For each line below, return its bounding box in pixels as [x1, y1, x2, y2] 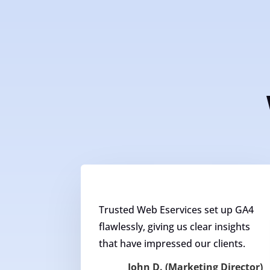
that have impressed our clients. [99, 236, 246, 250]
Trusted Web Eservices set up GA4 [99, 202, 254, 216]
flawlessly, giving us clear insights [99, 219, 251, 233]
